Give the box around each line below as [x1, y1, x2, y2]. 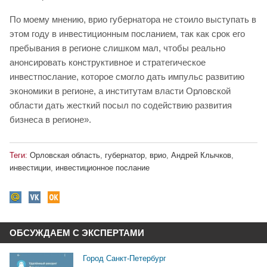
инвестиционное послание [55, 163, 150, 172]
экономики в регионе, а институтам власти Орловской [10, 86, 231, 97]
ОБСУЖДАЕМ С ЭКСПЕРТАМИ [10, 227, 144, 238]
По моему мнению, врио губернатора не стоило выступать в [10, 14, 256, 25]
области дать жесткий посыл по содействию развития [10, 100, 232, 111]
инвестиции [10, 163, 51, 172]
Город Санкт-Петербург [83, 253, 167, 263]
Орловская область [30, 150, 100, 160]
